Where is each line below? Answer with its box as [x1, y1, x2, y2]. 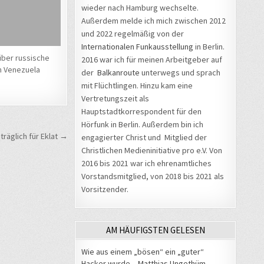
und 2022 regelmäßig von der [81, 28, 184, 39]
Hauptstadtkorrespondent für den [81, 105, 202, 117]
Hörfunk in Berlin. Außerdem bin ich [81, 118, 203, 130]
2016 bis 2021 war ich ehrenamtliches [81, 157, 213, 169]
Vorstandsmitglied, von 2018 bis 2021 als [81, 170, 224, 181]
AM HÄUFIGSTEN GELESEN [105, 224, 205, 236]
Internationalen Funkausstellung [81, 41, 193, 52]
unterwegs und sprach [140, 67, 220, 78]
